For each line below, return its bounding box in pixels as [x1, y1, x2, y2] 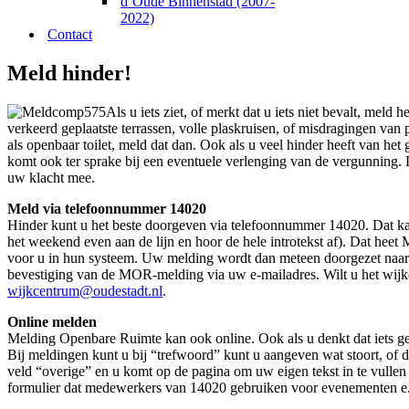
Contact [47, 26, 92, 42]
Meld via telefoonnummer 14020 [7, 200, 206, 216]
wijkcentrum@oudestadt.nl [7, 282, 163, 299]
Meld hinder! [7, 60, 131, 85]
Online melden [7, 313, 97, 330]
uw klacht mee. [7, 169, 95, 185]
